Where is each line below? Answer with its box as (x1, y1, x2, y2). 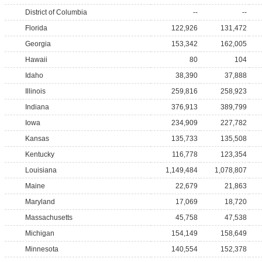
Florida (25, 24, 47, 32)
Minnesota (25, 245, 58, 253)
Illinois (25, 87, 46, 95)
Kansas (25, 135, 49, 143)
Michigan (25, 229, 54, 237)
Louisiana (25, 166, 57, 174)
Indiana (25, 103, 49, 111)
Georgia (25, 40, 51, 48)
